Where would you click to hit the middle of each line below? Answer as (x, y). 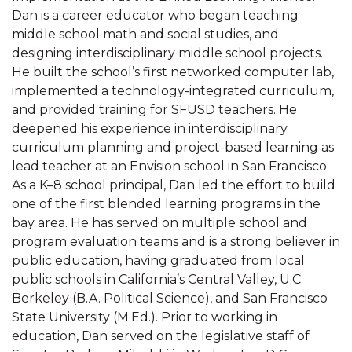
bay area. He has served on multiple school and (159, 223)
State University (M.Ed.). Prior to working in (145, 317)
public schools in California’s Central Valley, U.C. (158, 279)
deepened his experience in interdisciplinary (150, 128)
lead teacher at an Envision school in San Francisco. (170, 166)
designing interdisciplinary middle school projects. (167, 53)
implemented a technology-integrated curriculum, (173, 91)
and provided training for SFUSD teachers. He (154, 110)
